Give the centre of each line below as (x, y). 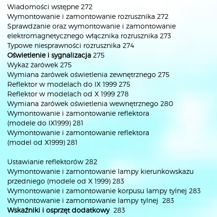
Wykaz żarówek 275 (39, 65)
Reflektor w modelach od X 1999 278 (68, 94)
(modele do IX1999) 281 (45, 123)
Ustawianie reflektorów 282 (52, 162)
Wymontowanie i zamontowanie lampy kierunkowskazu (101, 171)
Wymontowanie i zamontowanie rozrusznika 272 (88, 16)
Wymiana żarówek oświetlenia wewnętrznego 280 (90, 103)
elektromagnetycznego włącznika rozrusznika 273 (89, 36)
